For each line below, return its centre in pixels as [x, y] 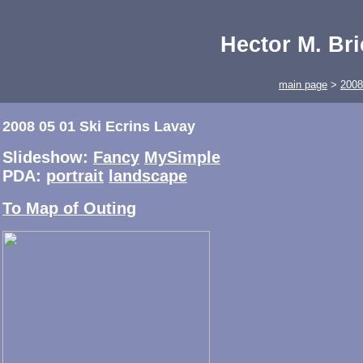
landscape [148, 176]
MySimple [182, 158]
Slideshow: [48, 158]
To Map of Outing [69, 208]
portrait [75, 176]
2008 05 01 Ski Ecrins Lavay [99, 127]
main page [303, 85]
